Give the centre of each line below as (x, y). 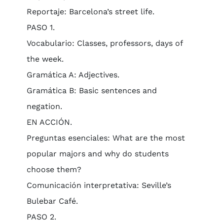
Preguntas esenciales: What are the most (106, 138)
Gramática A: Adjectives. (73, 75)
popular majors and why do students (97, 154)
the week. (45, 59)
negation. (44, 106)
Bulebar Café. (52, 201)
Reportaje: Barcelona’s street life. (90, 12)
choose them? (54, 169)
